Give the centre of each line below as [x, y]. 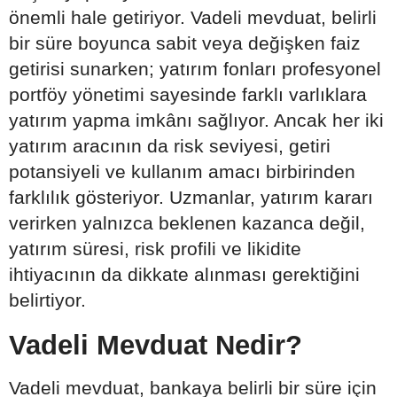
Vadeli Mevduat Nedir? [156, 345]
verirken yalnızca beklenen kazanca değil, [187, 222]
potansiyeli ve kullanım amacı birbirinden [182, 171]
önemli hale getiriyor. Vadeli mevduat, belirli [193, 17]
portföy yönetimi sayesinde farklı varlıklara [188, 94]
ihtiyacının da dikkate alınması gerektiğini [184, 274]
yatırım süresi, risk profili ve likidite [155, 248]
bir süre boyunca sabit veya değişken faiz [185, 43]
